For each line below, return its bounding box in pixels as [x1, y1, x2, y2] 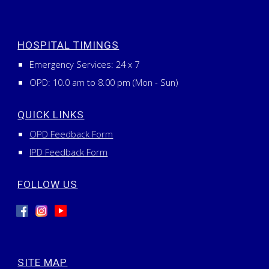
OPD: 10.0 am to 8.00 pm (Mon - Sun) [29, 76, 178, 88]
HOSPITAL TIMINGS [17, 39, 119, 51]
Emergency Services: [29, 58, 116, 70]
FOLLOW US [17, 178, 78, 190]
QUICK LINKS [17, 109, 85, 121]
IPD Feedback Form [29, 146, 108, 158]
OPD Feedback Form [29, 128, 113, 140]
